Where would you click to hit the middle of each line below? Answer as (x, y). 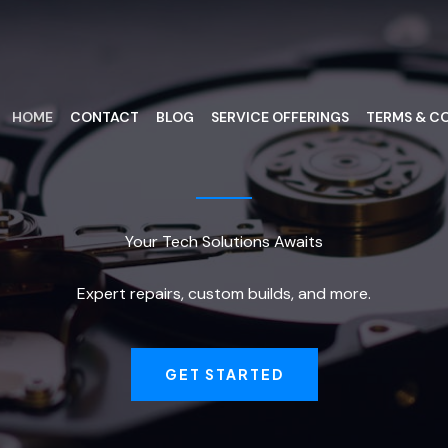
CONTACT (104, 117)
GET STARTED (224, 374)
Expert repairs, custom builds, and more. (224, 293)
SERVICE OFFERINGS (280, 117)
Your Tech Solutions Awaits (224, 241)
